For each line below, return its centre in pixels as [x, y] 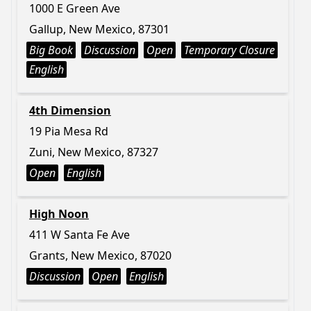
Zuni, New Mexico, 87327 [94, 152]
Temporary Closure [229, 50]
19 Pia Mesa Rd [69, 131]
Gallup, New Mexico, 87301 [99, 29]
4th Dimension [70, 110]
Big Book [51, 50]
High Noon [59, 214]
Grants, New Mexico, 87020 [100, 255]
